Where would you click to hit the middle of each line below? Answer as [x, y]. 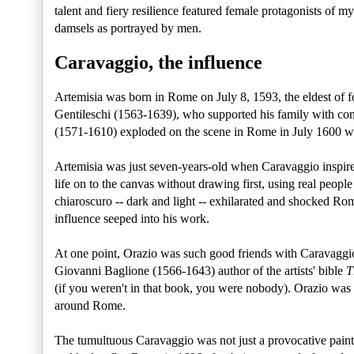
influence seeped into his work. [134, 219]
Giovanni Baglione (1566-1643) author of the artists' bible [200, 271]
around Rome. [90, 306]
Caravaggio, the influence [158, 63]
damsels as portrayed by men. [128, 28]
